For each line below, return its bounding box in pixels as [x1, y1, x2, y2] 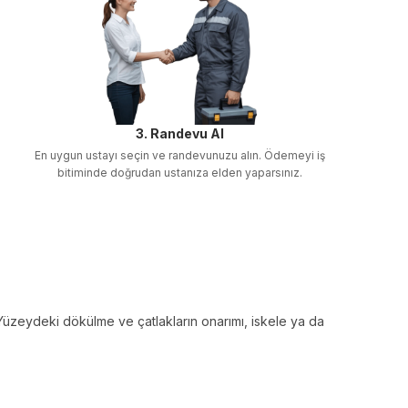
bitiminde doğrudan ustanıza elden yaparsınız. [56, 166, 302, 179]
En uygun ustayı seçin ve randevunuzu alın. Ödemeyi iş [34, 148, 325, 162]
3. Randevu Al [135, 126, 224, 141]
